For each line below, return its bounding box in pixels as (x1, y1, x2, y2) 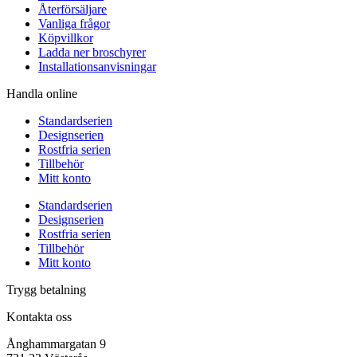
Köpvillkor (38, 30, 93, 45)
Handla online (6, 86, 77, 100)
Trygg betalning (6, 282, 86, 296)
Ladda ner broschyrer (38, 45, 146, 59)
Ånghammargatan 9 (6, 336, 106, 351)
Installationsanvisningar (38, 59, 156, 73)
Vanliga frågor (38, 16, 110, 30)
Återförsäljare (38, 2, 107, 16)
